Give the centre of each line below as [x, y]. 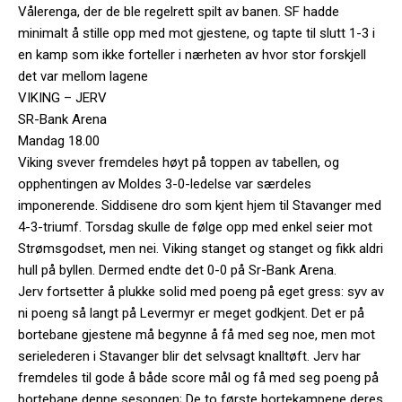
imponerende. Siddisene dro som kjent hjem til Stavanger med [200, 205]
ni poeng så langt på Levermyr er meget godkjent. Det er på [191, 313]
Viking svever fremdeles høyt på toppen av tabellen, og [179, 162]
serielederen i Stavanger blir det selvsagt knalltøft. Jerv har [189, 356]
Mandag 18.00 [59, 140]
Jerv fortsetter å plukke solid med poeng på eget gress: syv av [201, 291]
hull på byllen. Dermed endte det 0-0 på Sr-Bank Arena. [177, 270]
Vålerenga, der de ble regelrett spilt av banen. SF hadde [179, 11]
